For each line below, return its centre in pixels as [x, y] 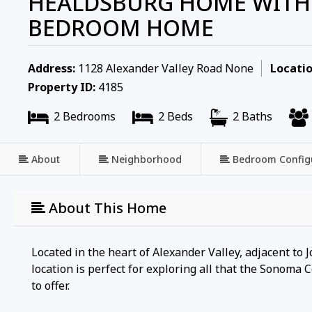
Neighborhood [146, 159]
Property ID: [62, 87]
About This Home [106, 208]
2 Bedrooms [83, 117]
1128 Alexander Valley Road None [164, 69]
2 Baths [251, 117]
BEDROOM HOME [121, 28]
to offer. [50, 285]
